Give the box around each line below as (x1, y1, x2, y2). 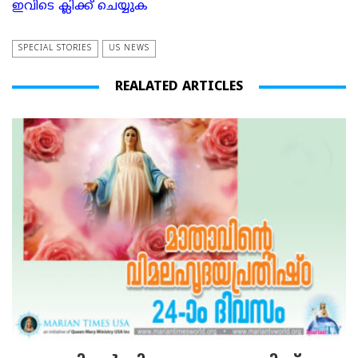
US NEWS (109, 42, 149, 54)
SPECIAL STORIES (18, 42, 92, 54)
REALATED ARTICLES (115, 78, 243, 95)
